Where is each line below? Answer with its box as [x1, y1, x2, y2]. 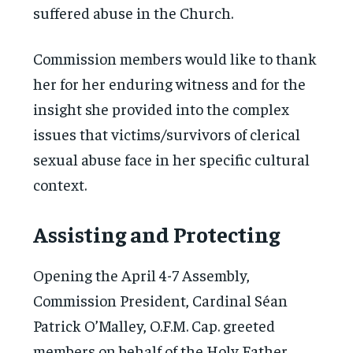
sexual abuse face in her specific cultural [33, 148, 310, 169]
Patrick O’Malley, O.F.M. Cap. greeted [33, 314, 276, 335]
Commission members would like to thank [33, 47, 318, 68]
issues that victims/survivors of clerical [33, 123, 301, 143]
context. [33, 173, 87, 194]
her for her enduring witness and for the [33, 72, 307, 93]
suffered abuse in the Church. [33, 2, 240, 22]
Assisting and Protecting [33, 219, 281, 247]
